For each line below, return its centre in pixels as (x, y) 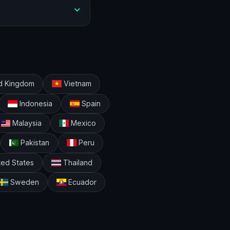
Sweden (23, 182)
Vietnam (76, 84)
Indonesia (35, 103)
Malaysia (26, 123)
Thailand (76, 162)
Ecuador (81, 182)
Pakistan (34, 143)
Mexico (83, 123)
